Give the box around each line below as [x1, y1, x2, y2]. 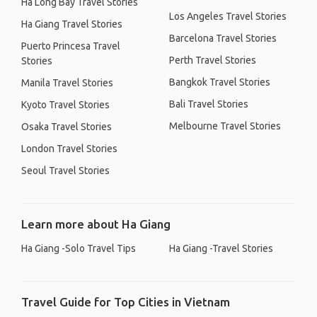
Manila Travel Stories [21, 77, 113, 88]
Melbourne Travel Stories [169, 120, 281, 132]
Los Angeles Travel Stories [169, 11, 287, 22]
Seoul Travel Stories [21, 165, 110, 176]
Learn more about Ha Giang [21, 217, 171, 231]
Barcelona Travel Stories [169, 33, 277, 44]
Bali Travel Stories [169, 98, 248, 110]
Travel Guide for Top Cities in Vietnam [21, 295, 230, 309]
